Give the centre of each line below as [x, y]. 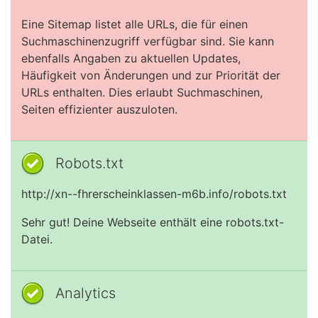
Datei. [37, 239]
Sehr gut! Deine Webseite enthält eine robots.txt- [153, 222]
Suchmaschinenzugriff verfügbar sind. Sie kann [148, 41]
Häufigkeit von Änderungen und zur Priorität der [151, 75]
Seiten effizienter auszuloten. [99, 109]
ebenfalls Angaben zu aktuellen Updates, [131, 58]
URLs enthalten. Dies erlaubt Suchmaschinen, [142, 92]
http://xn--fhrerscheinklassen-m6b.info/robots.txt [154, 194]
